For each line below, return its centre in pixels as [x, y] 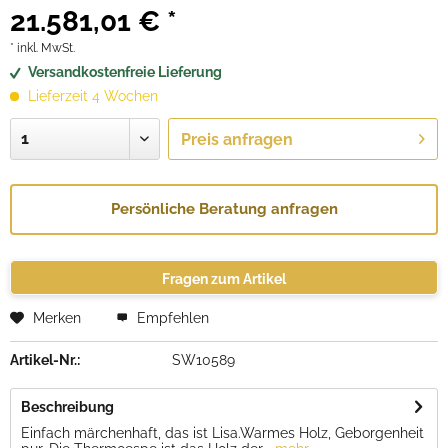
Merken [57, 318]
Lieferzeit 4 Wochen [91, 96]
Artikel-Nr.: [45, 360]
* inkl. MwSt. [42, 48]
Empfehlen [171, 318]
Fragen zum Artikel [224, 279]
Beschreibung [67, 407]
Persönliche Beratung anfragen [224, 209]
